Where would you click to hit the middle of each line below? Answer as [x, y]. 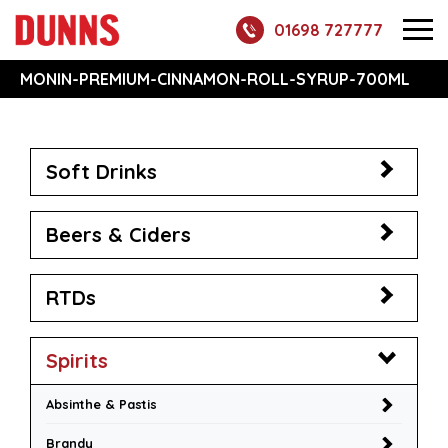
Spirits [77, 360]
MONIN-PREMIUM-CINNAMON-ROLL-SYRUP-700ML [215, 79]
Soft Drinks [101, 171]
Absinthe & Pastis [101, 404]
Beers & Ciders [118, 234]
